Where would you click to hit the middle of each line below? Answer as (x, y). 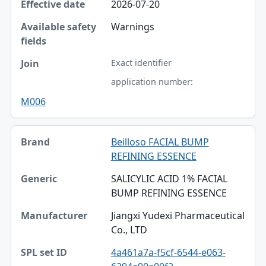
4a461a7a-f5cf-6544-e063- (168, 252)
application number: (152, 81)
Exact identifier (141, 62)
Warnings (132, 26)
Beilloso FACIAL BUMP (160, 142)
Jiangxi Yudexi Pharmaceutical (178, 215)
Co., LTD (129, 229)
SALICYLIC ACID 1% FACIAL (169, 178)
